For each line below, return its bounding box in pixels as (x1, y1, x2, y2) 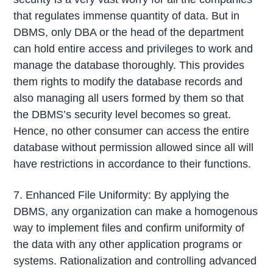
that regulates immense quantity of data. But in (13, 9, 240, 22)
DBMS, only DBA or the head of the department (13, 26, 244, 38)
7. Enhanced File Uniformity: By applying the (13, 189, 230, 202)
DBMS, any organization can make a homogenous (13, 205, 258, 218)
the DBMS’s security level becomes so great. (13, 108, 232, 121)
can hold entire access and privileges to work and (13, 42, 253, 55)
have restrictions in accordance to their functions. (13, 157, 252, 170)
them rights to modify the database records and (13, 75, 243, 88)
